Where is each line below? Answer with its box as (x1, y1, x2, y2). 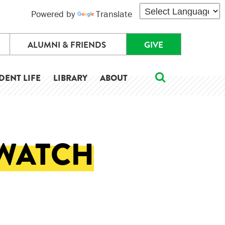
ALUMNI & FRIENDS (27, 39, 106, 51)
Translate (96, 8, 132, 20)
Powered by (31, 8, 77, 20)
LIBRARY (53, 72, 87, 84)
